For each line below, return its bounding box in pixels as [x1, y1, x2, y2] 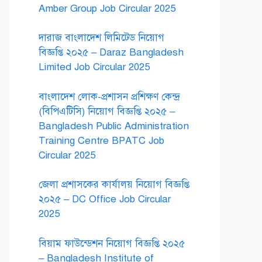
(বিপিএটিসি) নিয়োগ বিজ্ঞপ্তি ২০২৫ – [39, 105, 175, 118]
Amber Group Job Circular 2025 [39, 2, 175, 15]
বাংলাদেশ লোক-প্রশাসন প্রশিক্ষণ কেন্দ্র [39, 90, 180, 103]
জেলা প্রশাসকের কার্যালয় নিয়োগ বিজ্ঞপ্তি [39, 178, 189, 191]
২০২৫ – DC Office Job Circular [39, 193, 171, 205]
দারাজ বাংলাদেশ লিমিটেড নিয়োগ [39, 32, 164, 44]
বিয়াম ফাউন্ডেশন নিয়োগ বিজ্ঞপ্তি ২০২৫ [39, 237, 185, 250]
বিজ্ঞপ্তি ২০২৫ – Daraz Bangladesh [39, 46, 184, 58]
